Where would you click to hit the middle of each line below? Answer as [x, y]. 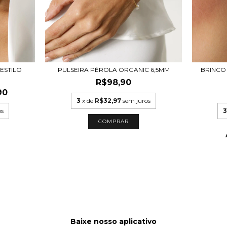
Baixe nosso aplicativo [113, 221]
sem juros [137, 100]
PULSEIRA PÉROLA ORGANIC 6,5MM [113, 69]
